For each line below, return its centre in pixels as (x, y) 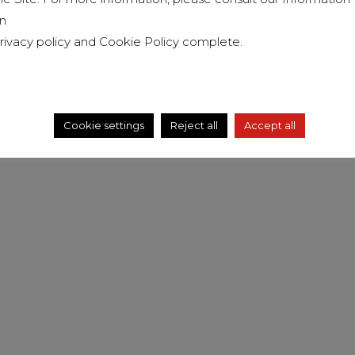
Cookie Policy (141, 41)
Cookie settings (104, 126)
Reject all (194, 126)
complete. (212, 41)
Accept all (270, 126)
